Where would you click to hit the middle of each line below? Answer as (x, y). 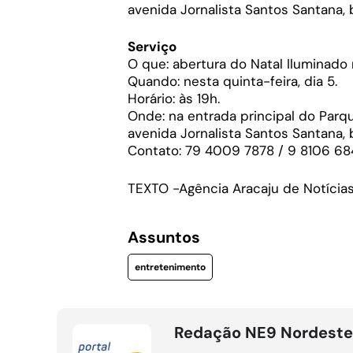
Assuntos (164, 237)
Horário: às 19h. (174, 98)
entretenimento (170, 267)
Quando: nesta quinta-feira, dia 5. (232, 81)
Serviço (152, 46)
